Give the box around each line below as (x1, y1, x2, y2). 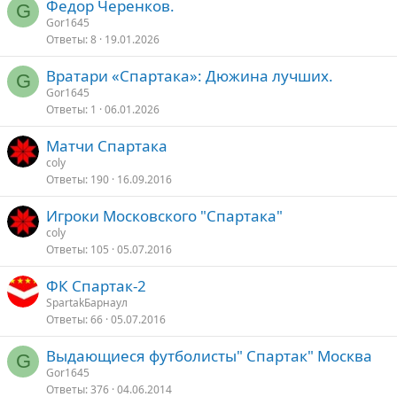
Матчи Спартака (46, 136, 167, 156)
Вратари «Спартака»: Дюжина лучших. (46, 66, 333, 86)
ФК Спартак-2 (46, 276, 146, 296)
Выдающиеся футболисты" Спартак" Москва (46, 346, 372, 366)
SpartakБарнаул (46, 295, 128, 310)
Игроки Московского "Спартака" (46, 206, 283, 226)
